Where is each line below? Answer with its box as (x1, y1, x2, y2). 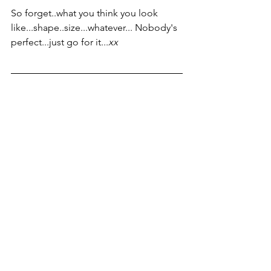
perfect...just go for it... (11, 36, 108, 48)
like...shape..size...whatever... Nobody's (11, 22, 180, 33)
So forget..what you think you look (11, 7, 160, 19)
